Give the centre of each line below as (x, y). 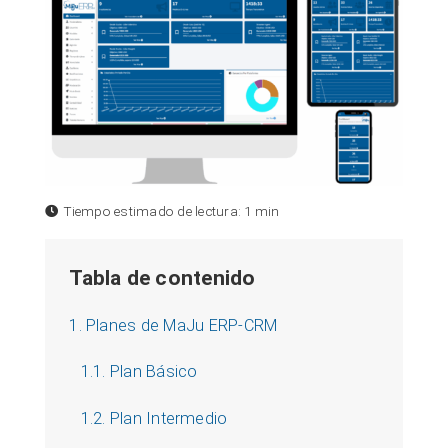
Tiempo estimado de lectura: (151, 210)
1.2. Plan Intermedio (154, 418)
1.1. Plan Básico (139, 372)
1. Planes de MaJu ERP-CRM (173, 326)
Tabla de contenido (162, 277)
